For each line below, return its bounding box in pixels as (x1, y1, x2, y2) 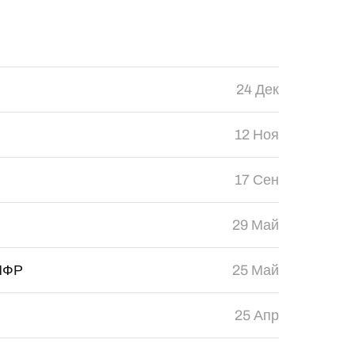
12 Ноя (234, 127, 279, 143)
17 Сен (234, 172, 279, 188)
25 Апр (234, 307, 279, 323)
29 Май (231, 217, 279, 233)
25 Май (231, 262, 279, 278)
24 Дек (235, 82, 279, 97)
